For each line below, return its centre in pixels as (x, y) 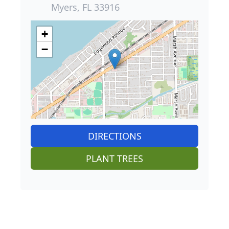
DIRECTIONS (114, 136)
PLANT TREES (114, 159)
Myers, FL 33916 (85, 7)
